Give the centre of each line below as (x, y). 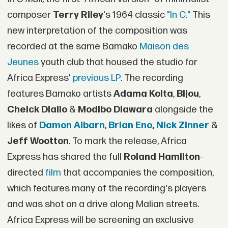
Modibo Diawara (115, 110)
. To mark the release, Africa (127, 141)
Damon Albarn (72, 126)
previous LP (96, 78)
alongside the (183, 110)
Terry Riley (78, 15)
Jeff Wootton (38, 141)
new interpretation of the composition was (97, 31)
